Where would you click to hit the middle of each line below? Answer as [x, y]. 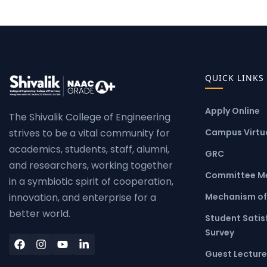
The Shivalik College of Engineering [90, 117]
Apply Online [232, 111]
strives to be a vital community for [89, 133]
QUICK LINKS [234, 77]
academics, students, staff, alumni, [89, 150]
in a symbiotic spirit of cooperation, [91, 182]
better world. [40, 214]
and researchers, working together [91, 166]
